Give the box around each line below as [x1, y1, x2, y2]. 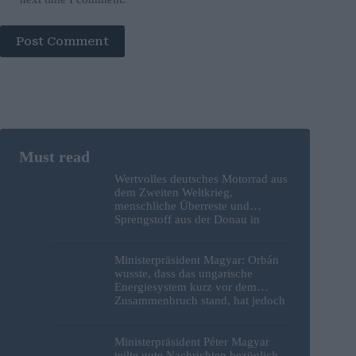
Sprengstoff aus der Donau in [114, 213, 260, 226]
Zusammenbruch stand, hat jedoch [114, 294, 285, 308]
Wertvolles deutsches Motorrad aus [114, 172, 288, 186]
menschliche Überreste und [114, 199, 250, 213]
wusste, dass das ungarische [114, 267, 253, 281]
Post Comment [16, 34, 109, 49]
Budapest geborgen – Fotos [114, 226, 250, 240]
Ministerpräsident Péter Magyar [114, 335, 269, 348]
